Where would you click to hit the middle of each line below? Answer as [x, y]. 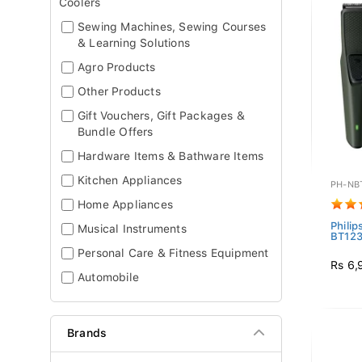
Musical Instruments [132, 229]
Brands [87, 333]
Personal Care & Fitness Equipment [173, 253]
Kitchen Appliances [130, 180]
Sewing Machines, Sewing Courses [172, 27]
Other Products [119, 91]
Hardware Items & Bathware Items [171, 156]
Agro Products [117, 67]
